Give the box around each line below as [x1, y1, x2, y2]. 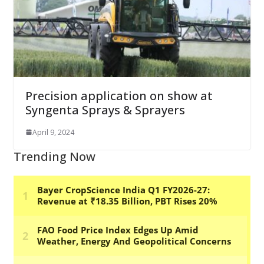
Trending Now [13, 148, 95, 164]
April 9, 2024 [32, 127, 74, 137]
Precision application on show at [25, 87, 213, 104]
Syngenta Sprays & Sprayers [25, 101, 185, 118]
